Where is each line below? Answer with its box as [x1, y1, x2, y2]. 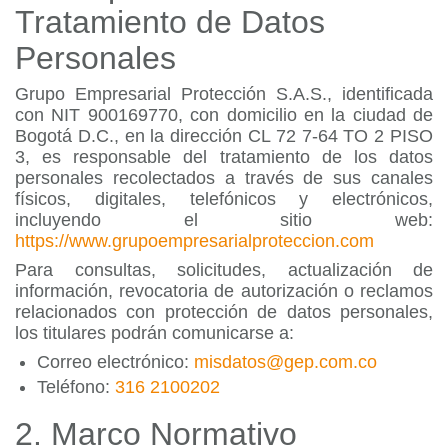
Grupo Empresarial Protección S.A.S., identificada [15, 84, 433, 104]
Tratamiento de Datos [15, 4, 325, 40]
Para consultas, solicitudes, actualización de [15, 260, 433, 280]
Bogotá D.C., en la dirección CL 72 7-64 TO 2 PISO [15, 126, 433, 146]
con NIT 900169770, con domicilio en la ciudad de [15, 105, 433, 125]
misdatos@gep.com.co [194, 352, 377, 372]
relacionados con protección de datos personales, [15, 302, 433, 322]
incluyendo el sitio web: [15, 210, 433, 230]
